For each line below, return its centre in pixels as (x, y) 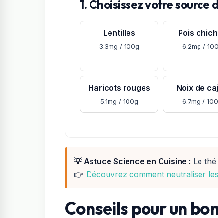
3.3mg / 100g (119, 46)
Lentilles (119, 32)
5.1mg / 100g (119, 101)
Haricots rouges (119, 87)
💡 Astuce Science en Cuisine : (132, 161)
